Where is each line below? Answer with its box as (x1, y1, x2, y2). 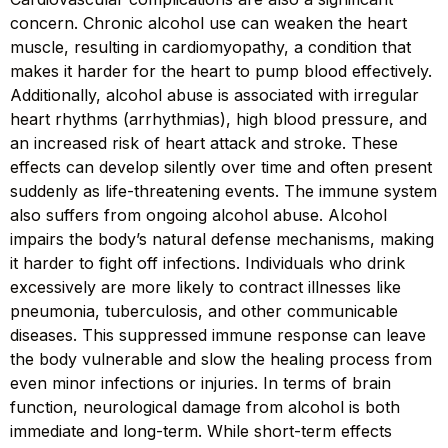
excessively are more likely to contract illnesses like (10, 277, 401, 298)
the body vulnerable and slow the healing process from (10, 349, 432, 370)
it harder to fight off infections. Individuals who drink (10, 253, 405, 274)
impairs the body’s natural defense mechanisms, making (10, 229, 434, 250)
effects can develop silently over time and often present (10, 157, 432, 178)
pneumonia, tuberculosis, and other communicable (10, 301, 398, 322)
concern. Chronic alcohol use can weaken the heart (10, 13, 407, 34)
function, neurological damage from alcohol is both (10, 397, 400, 418)
